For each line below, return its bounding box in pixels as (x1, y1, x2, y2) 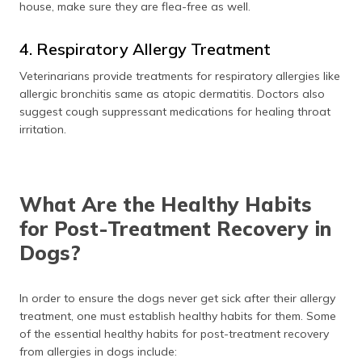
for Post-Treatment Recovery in (19, 215, 331, 241)
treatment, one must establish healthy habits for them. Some (19, 308, 336, 323)
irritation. (19, 121, 66, 137)
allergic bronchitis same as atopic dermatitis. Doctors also (19, 86, 325, 101)
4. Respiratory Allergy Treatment (19, 38, 271, 59)
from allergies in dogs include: (19, 343, 177, 359)
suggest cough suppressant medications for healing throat (19, 103, 330, 119)
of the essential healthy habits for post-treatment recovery (19, 326, 329, 341)
